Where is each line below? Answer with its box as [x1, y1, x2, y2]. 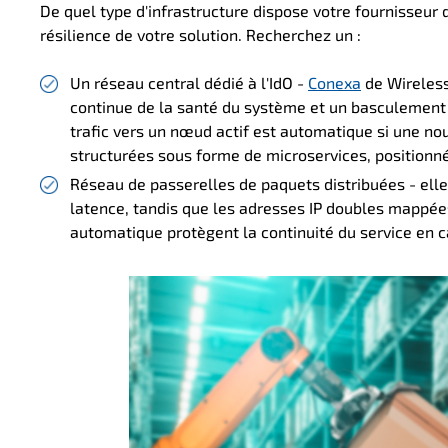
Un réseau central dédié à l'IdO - [70, 73, 308, 93]
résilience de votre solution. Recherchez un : [40, 25, 361, 45]
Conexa [308, 73, 361, 93]
